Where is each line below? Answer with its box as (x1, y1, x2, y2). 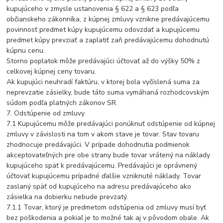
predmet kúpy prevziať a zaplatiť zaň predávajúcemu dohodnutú (6, 35, 210, 45)
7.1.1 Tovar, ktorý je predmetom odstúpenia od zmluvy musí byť (6, 203, 207, 213)
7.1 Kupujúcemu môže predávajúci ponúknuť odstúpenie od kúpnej (6, 119, 216, 129)
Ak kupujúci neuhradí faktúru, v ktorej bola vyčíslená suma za (6, 77, 200, 87)
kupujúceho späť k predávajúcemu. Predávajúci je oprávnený (6, 161, 198, 171)
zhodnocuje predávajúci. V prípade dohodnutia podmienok (6, 140, 190, 150)
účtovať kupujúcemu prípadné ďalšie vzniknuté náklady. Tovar (6, 171, 202, 181)
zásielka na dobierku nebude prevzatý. (6, 192, 128, 202)
